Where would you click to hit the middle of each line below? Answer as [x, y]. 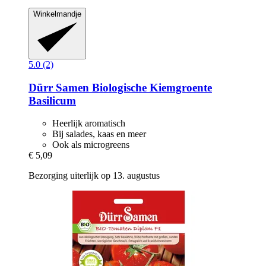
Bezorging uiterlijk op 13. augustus [94, 176]
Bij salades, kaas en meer [99, 134]
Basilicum [52, 100]
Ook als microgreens [91, 145]
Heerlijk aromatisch [89, 123]
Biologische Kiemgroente [151, 87]
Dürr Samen [59, 87]
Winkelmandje [57, 14]
